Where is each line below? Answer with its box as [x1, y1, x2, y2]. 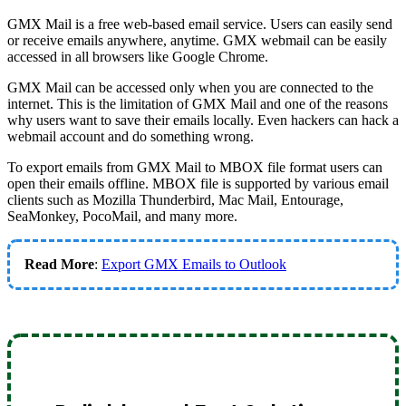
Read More [24, 256, 94, 272]
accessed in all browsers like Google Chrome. [7, 48, 268, 64]
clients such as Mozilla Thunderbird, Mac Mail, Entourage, [7, 191, 343, 208]
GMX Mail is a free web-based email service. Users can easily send [7, 15, 392, 32]
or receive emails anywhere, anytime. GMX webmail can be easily [7, 32, 387, 48]
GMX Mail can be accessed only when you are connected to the [7, 79, 373, 95]
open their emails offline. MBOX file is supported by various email [7, 175, 389, 191]
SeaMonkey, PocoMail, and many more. [7, 208, 237, 224]
